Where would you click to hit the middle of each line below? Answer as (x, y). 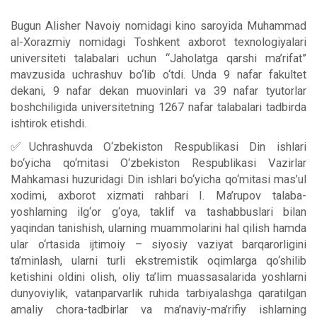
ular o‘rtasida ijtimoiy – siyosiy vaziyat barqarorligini (158, 244)
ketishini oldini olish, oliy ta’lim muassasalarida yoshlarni (158, 277)
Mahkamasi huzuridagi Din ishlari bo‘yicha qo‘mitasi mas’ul (158, 179)
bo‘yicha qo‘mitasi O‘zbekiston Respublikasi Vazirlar (158, 163)
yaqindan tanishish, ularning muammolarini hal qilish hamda (158, 228)
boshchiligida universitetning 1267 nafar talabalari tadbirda (158, 107)
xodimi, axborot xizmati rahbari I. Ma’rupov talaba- (158, 195)
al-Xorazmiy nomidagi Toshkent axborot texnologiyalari (158, 42)
